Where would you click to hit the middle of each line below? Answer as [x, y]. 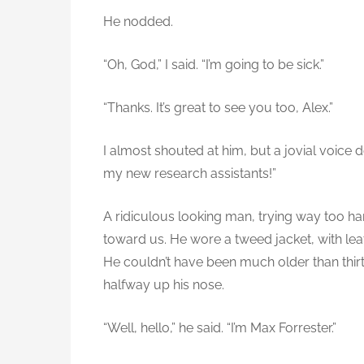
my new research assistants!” [190, 174]
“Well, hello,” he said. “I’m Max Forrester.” [220, 328]
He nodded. [138, 22]
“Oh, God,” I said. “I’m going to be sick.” [214, 65]
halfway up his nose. [164, 285]
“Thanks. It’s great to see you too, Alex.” [218, 108]
